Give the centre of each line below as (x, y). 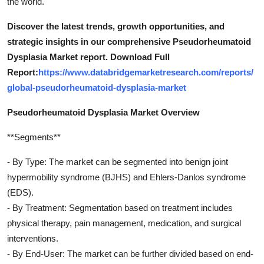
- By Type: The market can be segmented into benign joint (118, 161)
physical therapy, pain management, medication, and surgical (124, 223)
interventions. (33, 238)
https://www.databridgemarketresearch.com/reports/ (146, 72)
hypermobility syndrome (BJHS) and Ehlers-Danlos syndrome (126, 177)
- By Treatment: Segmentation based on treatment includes (120, 207)
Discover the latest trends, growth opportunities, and (116, 26)
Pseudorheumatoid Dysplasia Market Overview (103, 112)
